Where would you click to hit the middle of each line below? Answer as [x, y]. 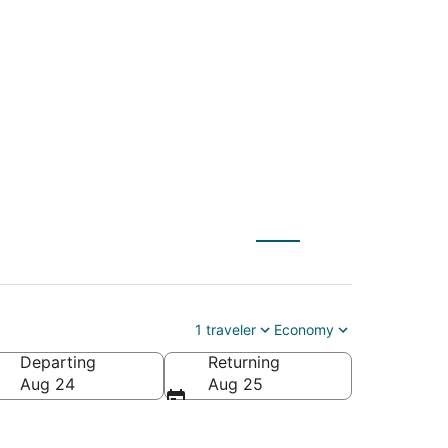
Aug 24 [47, 383]
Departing [58, 361]
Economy [304, 329]
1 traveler [225, 329]
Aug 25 [235, 383]
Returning [244, 361]
